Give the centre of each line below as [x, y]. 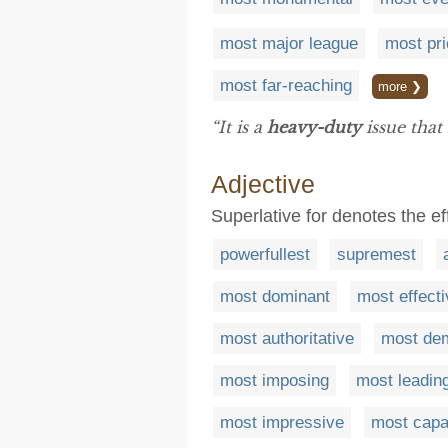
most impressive [282, 423]
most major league [289, 44]
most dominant [275, 297]
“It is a [239, 127]
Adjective [263, 184]
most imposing [274, 381]
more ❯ [400, 87]
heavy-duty [314, 127]
